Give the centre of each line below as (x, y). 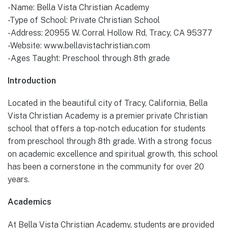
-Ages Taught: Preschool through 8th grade (89, 58)
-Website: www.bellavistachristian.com (79, 45)
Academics (30, 202)
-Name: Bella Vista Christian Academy (78, 7)
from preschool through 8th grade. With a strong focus (110, 141)
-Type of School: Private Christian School (84, 20)
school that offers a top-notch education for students (107, 129)
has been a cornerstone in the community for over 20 (106, 167)
